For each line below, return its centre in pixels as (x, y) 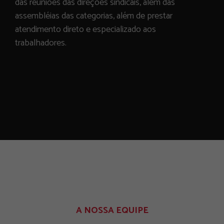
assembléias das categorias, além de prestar (94, 16)
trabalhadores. (41, 43)
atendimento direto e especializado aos (85, 29)
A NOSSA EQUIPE (112, 210)
